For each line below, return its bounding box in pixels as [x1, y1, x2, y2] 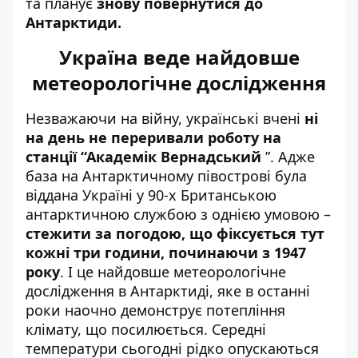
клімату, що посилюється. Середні [26, 319, 266, 339]
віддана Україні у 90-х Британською [26, 185, 276, 205]
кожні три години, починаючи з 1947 [26, 242, 306, 262]
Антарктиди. [26, 12, 121, 32]
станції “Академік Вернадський [26, 146, 261, 166]
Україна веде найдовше [58, 43, 300, 70]
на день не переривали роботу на [26, 127, 281, 147]
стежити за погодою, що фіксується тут [26, 223, 324, 243]
